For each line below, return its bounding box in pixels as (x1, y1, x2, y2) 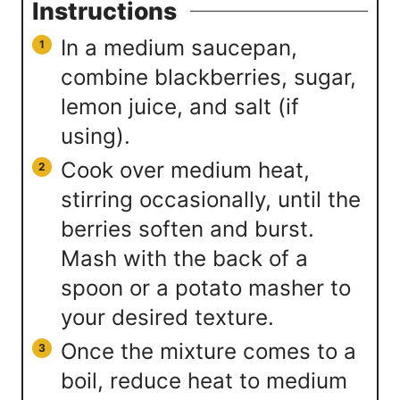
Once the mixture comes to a (61, 337, 356, 364)
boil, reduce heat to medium (61, 367, 347, 394)
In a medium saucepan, (61, 34, 297, 61)
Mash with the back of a (61, 245, 308, 271)
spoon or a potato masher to (61, 274, 351, 301)
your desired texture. (61, 304, 274, 330)
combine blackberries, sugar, (61, 63, 356, 90)
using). (61, 122, 130, 149)
